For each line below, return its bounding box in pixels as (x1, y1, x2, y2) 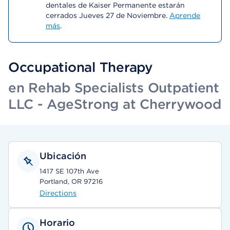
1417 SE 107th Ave (40, 167, 99, 175)
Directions (40, 189, 76, 197)
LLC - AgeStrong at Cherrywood (8, 96, 221, 112)
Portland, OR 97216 (40, 178, 103, 185)
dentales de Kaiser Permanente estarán (46, 1, 185, 9)
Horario (40, 217, 75, 228)
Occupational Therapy (8, 59, 153, 75)
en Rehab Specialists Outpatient (8, 80, 219, 95)
